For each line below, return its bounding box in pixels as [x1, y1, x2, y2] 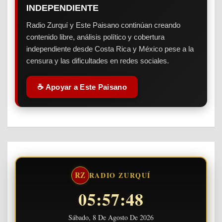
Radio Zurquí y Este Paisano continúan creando [26, 20, 180, 29]
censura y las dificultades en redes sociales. [26, 56, 169, 65]
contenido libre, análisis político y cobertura [26, 32, 165, 41]
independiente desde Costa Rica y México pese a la [26, 44, 194, 53]
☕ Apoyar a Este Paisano [37, 82, 127, 91]
